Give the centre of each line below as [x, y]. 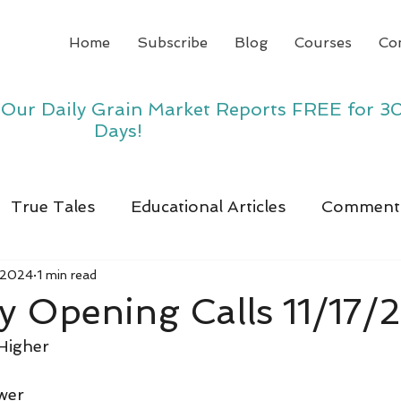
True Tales [53, 206]
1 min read [67, 274]
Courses [323, 43]
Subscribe [172, 43]
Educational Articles [208, 206]
